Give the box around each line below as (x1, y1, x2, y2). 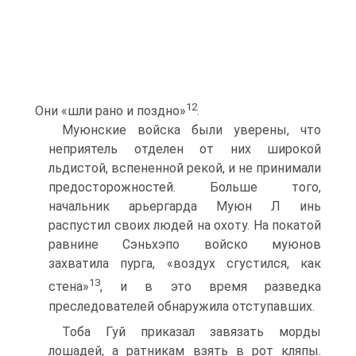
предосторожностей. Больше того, (48, 180, 321, 195)
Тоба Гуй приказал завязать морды (62, 323, 321, 339)
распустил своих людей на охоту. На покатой (48, 218, 321, 234)
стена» (48, 279, 89, 295)
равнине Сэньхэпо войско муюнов (48, 237, 321, 253)
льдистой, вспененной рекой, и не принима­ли (48, 161, 321, 176)
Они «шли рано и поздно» (35, 103, 186, 119)
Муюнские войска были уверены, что (62, 122, 321, 138)
